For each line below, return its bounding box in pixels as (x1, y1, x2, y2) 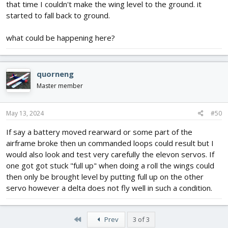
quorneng (37, 68, 74, 79)
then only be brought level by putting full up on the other (6, 172, 204, 182)
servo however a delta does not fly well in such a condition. (6, 183, 212, 193)
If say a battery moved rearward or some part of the (6, 127, 192, 137)
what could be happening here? (6, 32, 115, 43)
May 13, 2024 (6, 109, 44, 118)
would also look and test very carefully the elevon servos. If (6, 149, 214, 160)
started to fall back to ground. (6, 10, 110, 20)
